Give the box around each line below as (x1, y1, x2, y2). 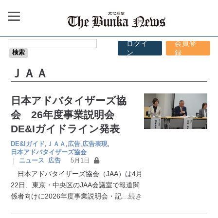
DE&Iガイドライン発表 (11, 123, 120, 134)
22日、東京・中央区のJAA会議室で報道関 (11, 181, 140, 189)
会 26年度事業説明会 (11, 109, 125, 120)
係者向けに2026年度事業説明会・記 (11, 192, 122, 200)
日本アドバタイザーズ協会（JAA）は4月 (11, 169, 143, 178)
